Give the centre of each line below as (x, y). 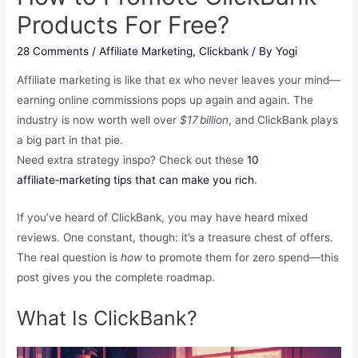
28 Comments (53, 52)
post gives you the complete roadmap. (116, 277)
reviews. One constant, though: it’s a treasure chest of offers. (175, 237)
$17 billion (205, 120)
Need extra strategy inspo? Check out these (132, 160)
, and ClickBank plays (284, 120)
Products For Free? (123, 25)
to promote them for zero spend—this (241, 257)
